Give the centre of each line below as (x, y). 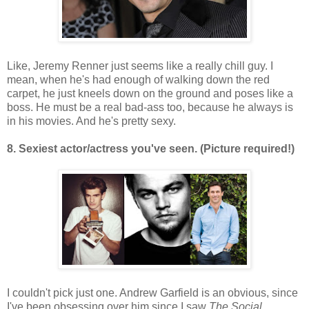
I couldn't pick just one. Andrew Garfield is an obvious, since (152, 292)
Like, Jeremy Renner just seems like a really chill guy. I (140, 66)
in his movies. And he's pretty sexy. (91, 121)
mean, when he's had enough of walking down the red (138, 79)
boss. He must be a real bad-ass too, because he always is (150, 107)
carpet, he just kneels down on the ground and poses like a (150, 93)
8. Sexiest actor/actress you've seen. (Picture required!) (151, 148)
